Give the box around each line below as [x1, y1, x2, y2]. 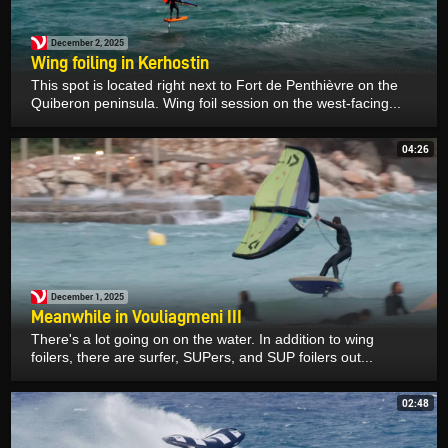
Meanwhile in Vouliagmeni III [31, 306, 242, 326]
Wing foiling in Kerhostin [31, 52, 209, 72]
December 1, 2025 [51, 290, 124, 304]
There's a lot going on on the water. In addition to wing [31, 330, 374, 347]
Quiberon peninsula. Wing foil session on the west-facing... [31, 94, 401, 111]
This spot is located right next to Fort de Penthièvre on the [31, 76, 398, 93]
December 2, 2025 [51, 36, 124, 50]
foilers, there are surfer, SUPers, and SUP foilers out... [31, 348, 373, 365]
